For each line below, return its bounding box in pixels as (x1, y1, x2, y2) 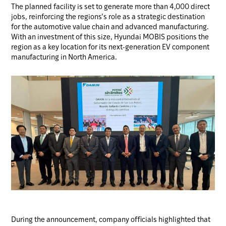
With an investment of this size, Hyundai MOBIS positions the (11, 34, 209, 42)
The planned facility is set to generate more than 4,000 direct (11, 4, 210, 12)
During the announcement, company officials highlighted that (11, 216, 211, 224)
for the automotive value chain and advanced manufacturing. (11, 24, 209, 32)
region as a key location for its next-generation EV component (11, 44, 210, 52)
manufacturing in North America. (11, 54, 118, 62)
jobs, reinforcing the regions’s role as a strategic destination (11, 14, 205, 22)
